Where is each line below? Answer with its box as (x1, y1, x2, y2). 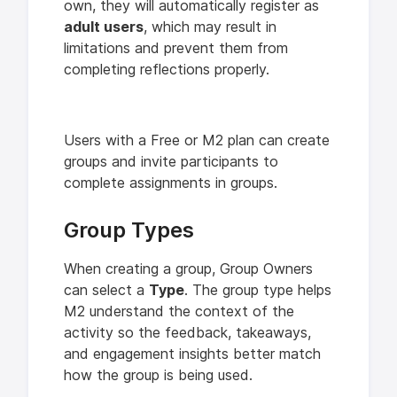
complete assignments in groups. (64, 175, 277, 191)
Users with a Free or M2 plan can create (64, 132, 330, 149)
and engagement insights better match (64, 346, 321, 362)
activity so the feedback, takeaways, (64, 324, 311, 341)
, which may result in (144, 19, 276, 35)
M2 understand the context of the (64, 303, 294, 320)
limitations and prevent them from (64, 40, 288, 57)
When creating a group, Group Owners (64, 261, 313, 277)
